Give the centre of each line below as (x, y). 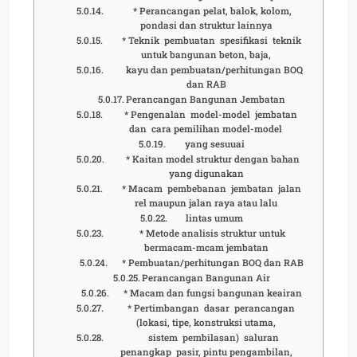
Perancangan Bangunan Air (206, 277)
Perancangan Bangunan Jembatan (206, 99)
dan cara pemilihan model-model (206, 128)
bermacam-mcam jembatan (206, 247)
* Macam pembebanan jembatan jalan (206, 188)
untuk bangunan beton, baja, (206, 54)
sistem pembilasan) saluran (206, 337)
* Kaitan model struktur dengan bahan (206, 159)
